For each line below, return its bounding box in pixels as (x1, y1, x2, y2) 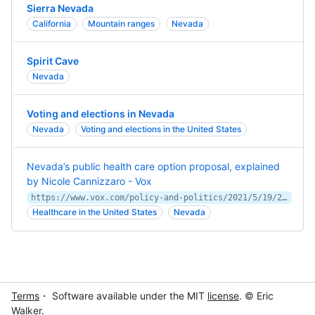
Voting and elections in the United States (81, 124, 241, 134)
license (207, 290, 239, 302)
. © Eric (239, 290, 274, 302)
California (32, 18, 71, 29)
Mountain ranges (88, 18, 155, 29)
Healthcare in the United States (32, 207, 157, 217)
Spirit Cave (27, 55, 79, 67)
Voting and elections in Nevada (27, 108, 174, 120)
